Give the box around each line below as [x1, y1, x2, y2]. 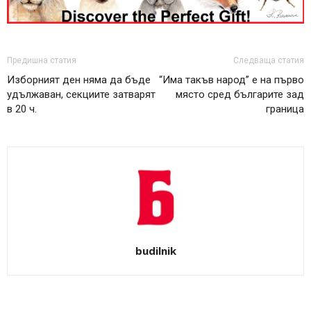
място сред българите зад [176, 87, 304, 101]
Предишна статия [7, 55, 76, 65]
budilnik [135, 243, 176, 258]
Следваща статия [233, 55, 304, 65]
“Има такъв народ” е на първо [159, 73, 304, 86]
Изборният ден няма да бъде [7, 73, 151, 86]
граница [266, 102, 304, 115]
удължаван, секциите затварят [7, 87, 155, 101]
